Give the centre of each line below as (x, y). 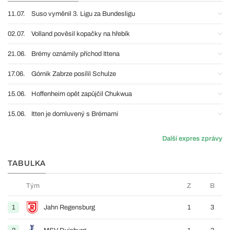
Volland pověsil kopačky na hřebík (81, 34)
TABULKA (27, 163)
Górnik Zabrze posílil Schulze (74, 74)
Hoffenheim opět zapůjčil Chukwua (82, 94)
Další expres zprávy (192, 139)
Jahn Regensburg (69, 207)
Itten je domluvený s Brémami (75, 114)
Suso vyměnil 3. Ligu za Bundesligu (83, 14)
